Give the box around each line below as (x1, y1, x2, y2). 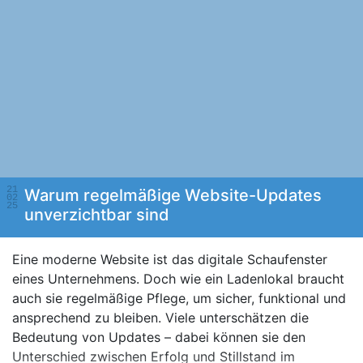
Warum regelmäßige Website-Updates (24, 186, 322, 205)
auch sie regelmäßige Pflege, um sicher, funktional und (12, 290, 346, 306)
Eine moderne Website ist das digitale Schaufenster (12, 251, 327, 267)
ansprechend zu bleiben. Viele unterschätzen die (12, 310, 309, 326)
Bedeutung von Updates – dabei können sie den (12, 329, 305, 345)
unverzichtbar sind (24, 205, 169, 224)
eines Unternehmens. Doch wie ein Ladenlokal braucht (12, 271, 344, 287)
